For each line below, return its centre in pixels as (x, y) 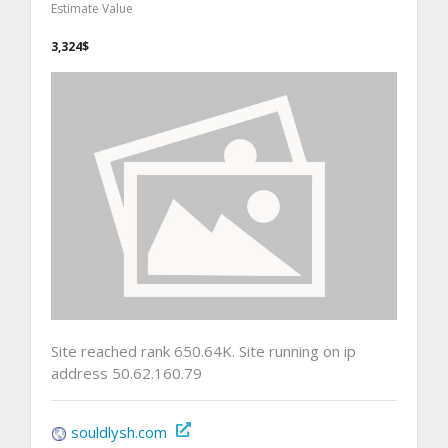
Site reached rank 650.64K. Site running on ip (203, 350)
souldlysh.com (119, 431)
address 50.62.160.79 (126, 372)
